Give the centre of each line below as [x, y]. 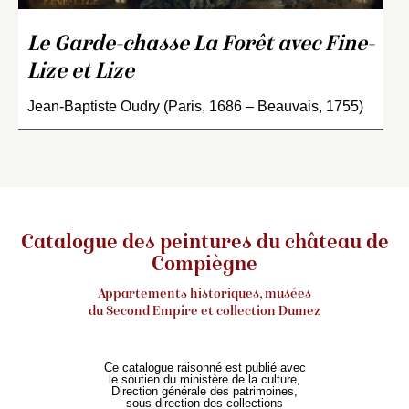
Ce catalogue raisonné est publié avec [204, 367]
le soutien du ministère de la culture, [204, 379]
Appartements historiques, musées [204, 294]
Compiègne [204, 265]
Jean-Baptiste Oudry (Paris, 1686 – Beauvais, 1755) [195, 106]
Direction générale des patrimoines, [204, 391]
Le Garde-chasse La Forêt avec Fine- [201, 45]
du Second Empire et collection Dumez [204, 311]
